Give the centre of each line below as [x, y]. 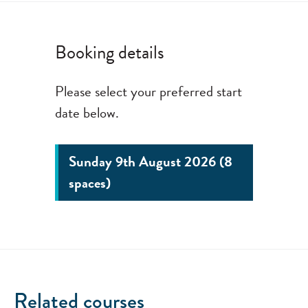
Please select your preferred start [148, 91]
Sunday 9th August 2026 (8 [151, 162]
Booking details [110, 52]
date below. [87, 113]
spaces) [90, 183]
